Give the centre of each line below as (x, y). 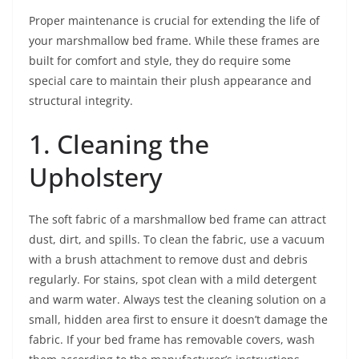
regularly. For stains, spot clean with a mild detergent (173, 279)
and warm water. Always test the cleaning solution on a (177, 299)
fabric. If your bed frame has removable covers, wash (172, 339)
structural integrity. (81, 100)
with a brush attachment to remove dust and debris (168, 259)
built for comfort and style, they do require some (160, 60)
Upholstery (96, 176)
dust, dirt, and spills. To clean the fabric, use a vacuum (177, 239)
